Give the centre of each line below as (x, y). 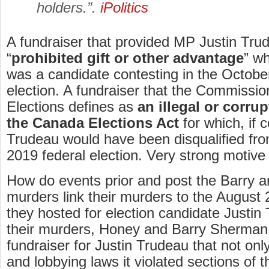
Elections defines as (72, 107)
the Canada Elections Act (93, 123)
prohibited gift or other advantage (128, 58)
